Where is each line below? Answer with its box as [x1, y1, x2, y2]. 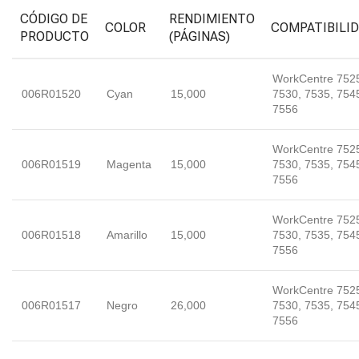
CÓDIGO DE [20, 11, 87, 26]
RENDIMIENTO [169, 11, 255, 26]
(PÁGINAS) [169, 29, 230, 44]
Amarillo [107, 228, 147, 241]
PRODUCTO [20, 29, 89, 44]
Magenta [107, 158, 151, 171]
